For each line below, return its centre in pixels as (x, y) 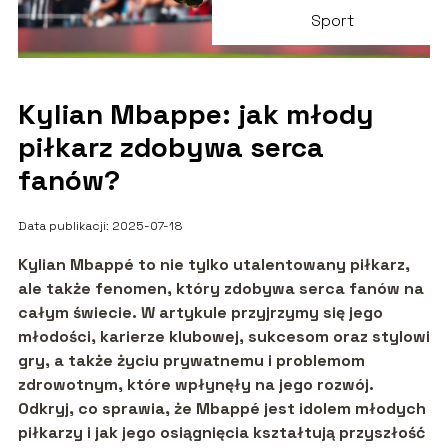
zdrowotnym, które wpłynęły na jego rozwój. (195, 385)
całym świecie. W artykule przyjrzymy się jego (200, 313)
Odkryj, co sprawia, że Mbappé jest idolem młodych (221, 409)
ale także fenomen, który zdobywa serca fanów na (220, 289)
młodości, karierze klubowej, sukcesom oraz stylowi (223, 337)
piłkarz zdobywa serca (170, 147)
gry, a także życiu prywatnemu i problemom (191, 361)
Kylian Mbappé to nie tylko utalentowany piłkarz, (213, 265)
